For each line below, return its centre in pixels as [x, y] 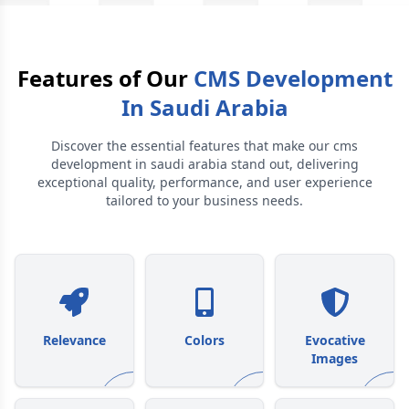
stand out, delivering [293, 164]
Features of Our [102, 78]
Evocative [335, 340]
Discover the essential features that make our [190, 146]
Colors [204, 340]
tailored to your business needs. [204, 200]
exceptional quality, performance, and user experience [204, 182]
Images [335, 358]
